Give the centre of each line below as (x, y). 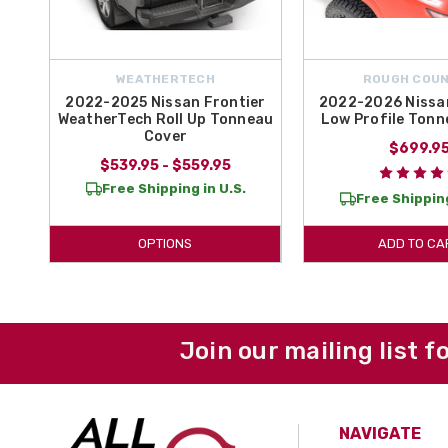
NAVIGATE (380, 433)
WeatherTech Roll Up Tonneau (165, 119)
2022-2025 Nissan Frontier (165, 102)
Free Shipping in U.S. (173, 188)
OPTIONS (165, 243)
